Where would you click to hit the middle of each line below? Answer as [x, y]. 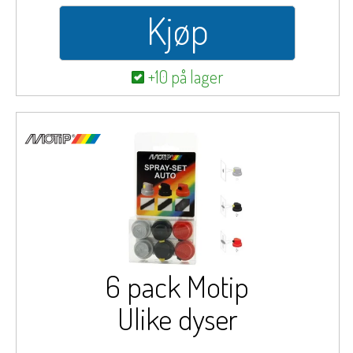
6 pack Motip [178, 286]
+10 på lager [186, 76]
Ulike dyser [177, 318]
